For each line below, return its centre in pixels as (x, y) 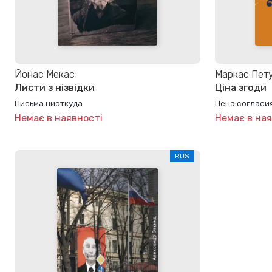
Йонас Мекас (45, 75)
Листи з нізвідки (55, 88)
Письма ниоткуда (49, 103)
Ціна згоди (241, 88)
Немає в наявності (59, 118)
